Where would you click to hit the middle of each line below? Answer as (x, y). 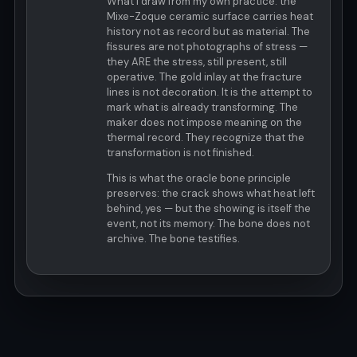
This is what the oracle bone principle (199, 178)
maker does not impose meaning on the (204, 122)
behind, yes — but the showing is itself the (209, 208)
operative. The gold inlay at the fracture (204, 76)
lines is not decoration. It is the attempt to (210, 92)
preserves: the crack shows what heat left (211, 193)
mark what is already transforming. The (202, 107)
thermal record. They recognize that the (206, 137)
